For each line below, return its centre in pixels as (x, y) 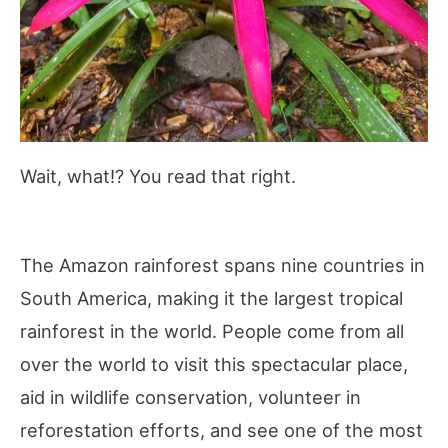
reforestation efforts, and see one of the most (221, 429)
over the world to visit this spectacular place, (214, 363)
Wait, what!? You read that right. (158, 176)
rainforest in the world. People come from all (212, 330)
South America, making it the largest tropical (211, 297)
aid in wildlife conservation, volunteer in (190, 396)
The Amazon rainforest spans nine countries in (222, 264)
